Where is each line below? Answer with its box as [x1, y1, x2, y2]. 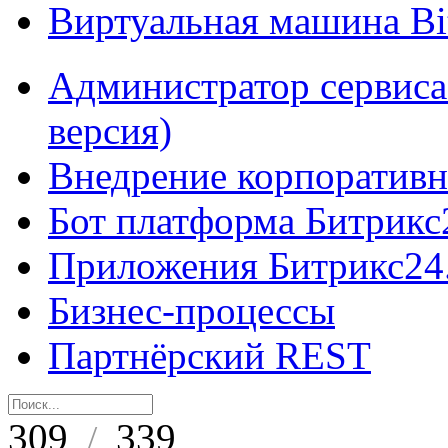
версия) [48, 109, 172, 152]
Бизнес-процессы [48, 289, 335, 332]
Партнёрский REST [48, 334, 371, 377]
